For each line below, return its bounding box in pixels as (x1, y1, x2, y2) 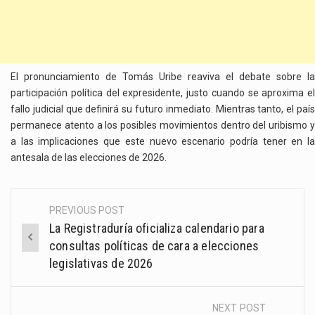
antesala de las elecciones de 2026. (11, 151, 167, 163)
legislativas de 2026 (49, 256, 153, 271)
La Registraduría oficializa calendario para (49, 221, 264, 236)
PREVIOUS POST (49, 205, 125, 217)
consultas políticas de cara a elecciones (49, 238, 259, 254)
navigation (11, 231, 103, 255)
